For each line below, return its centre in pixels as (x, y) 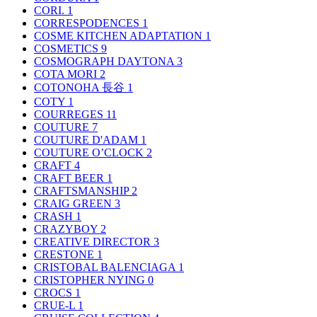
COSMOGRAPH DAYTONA (105, 61)
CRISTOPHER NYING (91, 279)
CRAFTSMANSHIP (83, 190)
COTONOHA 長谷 (81, 87)
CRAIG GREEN (74, 203)
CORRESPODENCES (88, 23)
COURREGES (70, 114)
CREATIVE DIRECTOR (94, 241)
